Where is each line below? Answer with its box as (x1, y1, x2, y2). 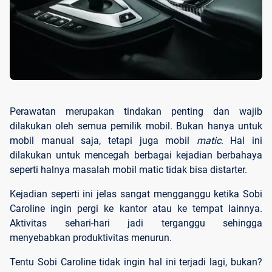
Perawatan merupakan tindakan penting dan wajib (10, 105, 262, 117)
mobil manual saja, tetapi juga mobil (10, 134, 197, 146)
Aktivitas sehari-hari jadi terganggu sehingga (10, 217, 262, 229)
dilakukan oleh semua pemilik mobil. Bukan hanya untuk (10, 120, 262, 132)
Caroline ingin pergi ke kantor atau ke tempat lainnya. (10, 202, 262, 214)
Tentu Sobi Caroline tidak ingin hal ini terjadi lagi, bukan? (10, 256, 262, 268)
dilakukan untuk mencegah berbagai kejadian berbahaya (10, 149, 262, 161)
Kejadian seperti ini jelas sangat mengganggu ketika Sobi (10, 188, 262, 200)
